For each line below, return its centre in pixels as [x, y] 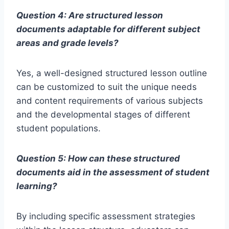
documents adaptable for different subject [108, 29]
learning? [37, 186]
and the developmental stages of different [103, 115]
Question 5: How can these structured [98, 159]
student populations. [59, 129]
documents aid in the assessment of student [113, 173]
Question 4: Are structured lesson [90, 16]
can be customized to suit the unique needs [107, 87]
